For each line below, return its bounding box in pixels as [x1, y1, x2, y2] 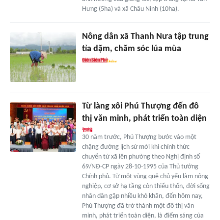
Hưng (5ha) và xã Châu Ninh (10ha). [82, 5, 179, 13]
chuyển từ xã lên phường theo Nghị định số [82, 153, 200, 161]
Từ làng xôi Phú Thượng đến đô [82, 102, 199, 111]
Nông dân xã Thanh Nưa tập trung [82, 32, 209, 42]
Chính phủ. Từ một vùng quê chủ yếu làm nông [82, 173, 208, 181]
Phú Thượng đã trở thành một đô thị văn [82, 202, 194, 210]
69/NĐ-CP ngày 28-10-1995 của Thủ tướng [82, 163, 198, 171]
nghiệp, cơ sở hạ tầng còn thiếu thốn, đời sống [82, 183, 210, 191]
